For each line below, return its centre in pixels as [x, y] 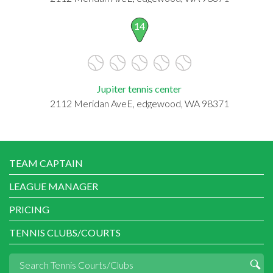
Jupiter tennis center [139, 88]
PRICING [29, 209]
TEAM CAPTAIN [46, 163]
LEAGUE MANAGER [54, 186]
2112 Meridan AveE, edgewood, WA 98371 [139, 103]
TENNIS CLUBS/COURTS [65, 232]
